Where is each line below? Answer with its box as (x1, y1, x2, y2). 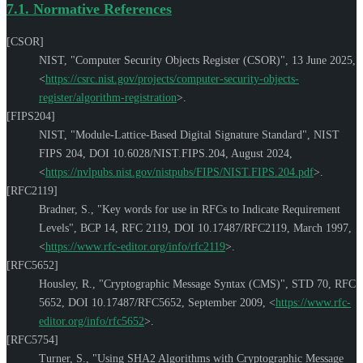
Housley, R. (39, 277, 92, 290)
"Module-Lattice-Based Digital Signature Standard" (70, 128, 307, 141)
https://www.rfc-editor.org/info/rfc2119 (45, 240, 225, 253)
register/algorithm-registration (39, 91, 177, 104)
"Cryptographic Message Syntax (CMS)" (99, 277, 285, 290)
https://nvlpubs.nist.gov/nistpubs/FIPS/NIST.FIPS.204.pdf (45, 165, 314, 178)
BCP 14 (80, 221, 115, 234)
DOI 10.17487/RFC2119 (174, 221, 287, 234)
